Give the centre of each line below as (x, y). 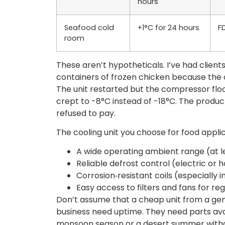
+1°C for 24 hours (168, 27)
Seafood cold (89, 27)
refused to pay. (86, 113)
